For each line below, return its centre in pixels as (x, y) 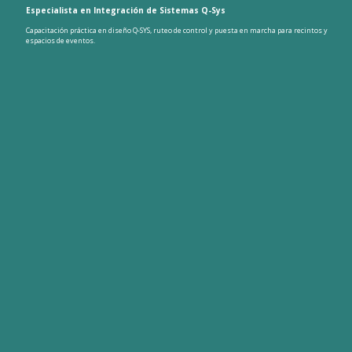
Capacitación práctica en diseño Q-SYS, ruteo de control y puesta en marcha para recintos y (177, 30)
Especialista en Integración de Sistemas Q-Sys (126, 10)
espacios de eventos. (60, 40)
